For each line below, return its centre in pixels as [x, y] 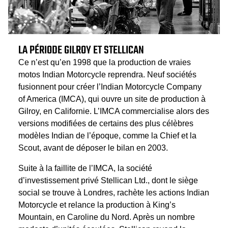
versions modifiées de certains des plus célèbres [106, 124]
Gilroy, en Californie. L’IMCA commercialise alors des [114, 111]
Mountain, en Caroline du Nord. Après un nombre [107, 217]
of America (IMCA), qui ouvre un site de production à [112, 99]
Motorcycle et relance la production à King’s [97, 205]
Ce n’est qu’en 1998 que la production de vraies [105, 63]
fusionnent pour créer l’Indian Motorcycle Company [110, 87]
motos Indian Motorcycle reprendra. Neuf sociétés [107, 75]
